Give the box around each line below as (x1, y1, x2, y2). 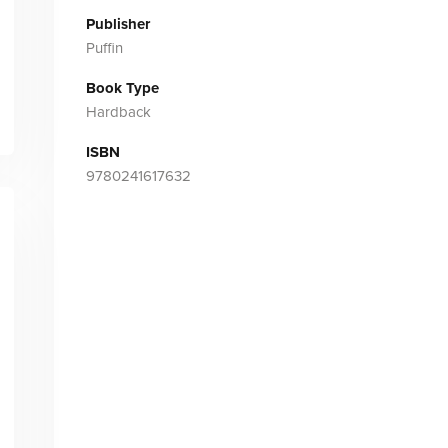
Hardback (85, 103, 151, 121)
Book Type (85, 79, 159, 97)
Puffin (85, 39, 123, 57)
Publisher (85, 15, 150, 33)
